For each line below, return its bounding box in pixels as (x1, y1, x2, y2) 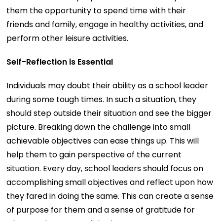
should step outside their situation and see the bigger (6, 107, 212, 119)
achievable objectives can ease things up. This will (6, 135, 199, 147)
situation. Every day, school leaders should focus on (6, 162, 204, 174)
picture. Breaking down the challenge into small (6, 121, 191, 133)
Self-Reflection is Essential (6, 56, 113, 68)
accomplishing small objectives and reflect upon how (6, 176, 214, 188)
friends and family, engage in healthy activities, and (6, 18, 204, 30)
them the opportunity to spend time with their (6, 4, 186, 16)
